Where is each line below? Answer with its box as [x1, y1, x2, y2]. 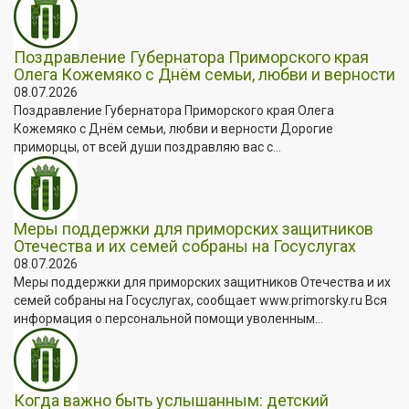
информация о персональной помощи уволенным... [14, 310, 323, 326]
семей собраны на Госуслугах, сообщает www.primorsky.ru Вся [14, 292, 387, 308]
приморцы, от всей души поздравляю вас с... [14, 139, 281, 154]
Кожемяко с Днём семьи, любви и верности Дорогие [14, 121, 333, 136]
